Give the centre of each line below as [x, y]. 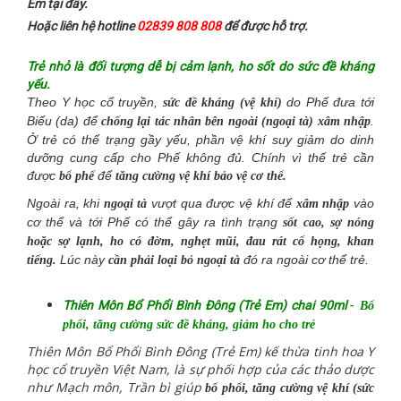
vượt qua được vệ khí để [222, 203]
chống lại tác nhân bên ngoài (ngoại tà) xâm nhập [236, 121]
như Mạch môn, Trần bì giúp [116, 387]
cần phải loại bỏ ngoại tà [174, 260]
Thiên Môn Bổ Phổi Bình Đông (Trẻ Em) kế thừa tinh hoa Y [200, 351]
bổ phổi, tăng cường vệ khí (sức [290, 388]
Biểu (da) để [64, 120]
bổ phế [77, 175]
